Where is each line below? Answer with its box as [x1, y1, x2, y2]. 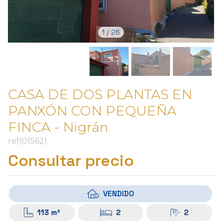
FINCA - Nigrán [8, 119, 109, 136]
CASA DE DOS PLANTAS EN [8, 86, 192, 103]
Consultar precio [8, 151, 134, 171]
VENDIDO [103, 189, 134, 199]
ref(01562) [8, 136, 47, 146]
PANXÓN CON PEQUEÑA [8, 103, 176, 119]
